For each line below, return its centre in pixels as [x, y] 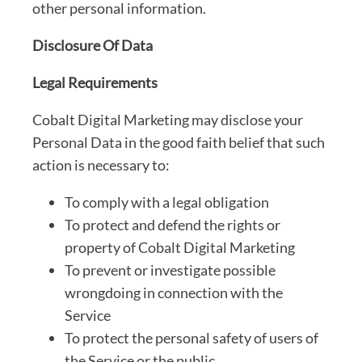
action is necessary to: [101, 164]
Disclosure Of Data [93, 45]
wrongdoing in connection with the [174, 292]
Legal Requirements [95, 82]
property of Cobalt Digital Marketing [180, 247]
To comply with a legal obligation [167, 202]
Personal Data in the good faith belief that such [179, 142]
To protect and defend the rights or [173, 224]
